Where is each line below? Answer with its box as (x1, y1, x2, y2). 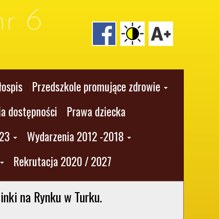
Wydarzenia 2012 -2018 (27, 128, 124, 145)
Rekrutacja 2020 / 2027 (14, 153, 111, 170)
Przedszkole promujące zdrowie (32, 78, 160, 95)
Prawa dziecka (67, 103, 126, 120)
